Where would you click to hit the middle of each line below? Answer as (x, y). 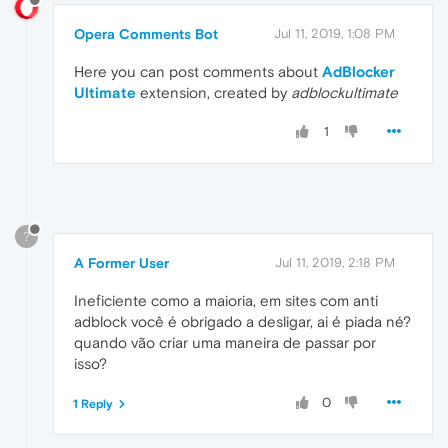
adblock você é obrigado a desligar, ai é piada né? (242, 321)
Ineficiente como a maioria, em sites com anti (226, 300)
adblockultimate (344, 92)
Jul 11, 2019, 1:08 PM (334, 33)
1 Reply (93, 403)
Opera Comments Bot (146, 33)
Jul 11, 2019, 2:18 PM (335, 262)
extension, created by (213, 92)
